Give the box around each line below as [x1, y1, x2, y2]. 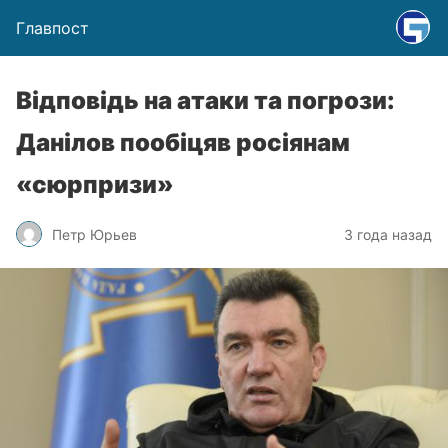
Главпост [16, 18, 89, 38]
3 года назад [344, 225, 432, 243]
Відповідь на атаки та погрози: [16, 86, 395, 115]
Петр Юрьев [52, 225, 137, 243]
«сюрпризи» [16, 170, 174, 199]
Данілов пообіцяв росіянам [16, 128, 350, 157]
